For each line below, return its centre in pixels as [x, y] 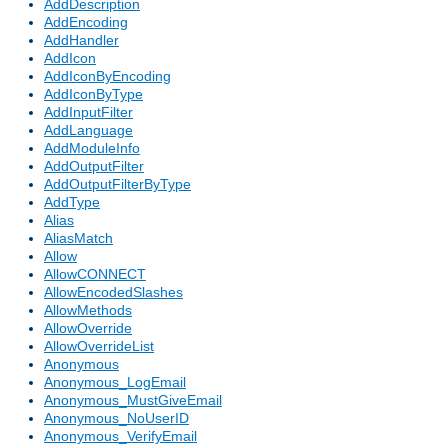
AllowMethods [88, 310]
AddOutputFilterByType [117, 184]
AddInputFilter [88, 112]
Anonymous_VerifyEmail [120, 436]
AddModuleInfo [92, 148]
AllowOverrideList [99, 346]
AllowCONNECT [95, 274]
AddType [72, 202]
